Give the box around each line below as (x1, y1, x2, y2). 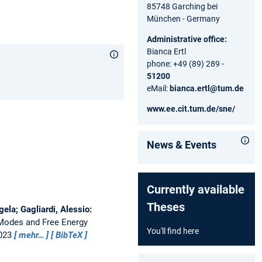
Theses (147, 199, 185, 214)
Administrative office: (147, 34, 227, 44)
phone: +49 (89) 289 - (147, 58, 224, 68)
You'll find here (147, 226, 199, 236)
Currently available (147, 182, 244, 196)
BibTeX (56, 230, 83, 241)
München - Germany (147, 13, 220, 23)
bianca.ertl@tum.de (170, 83, 244, 93)
